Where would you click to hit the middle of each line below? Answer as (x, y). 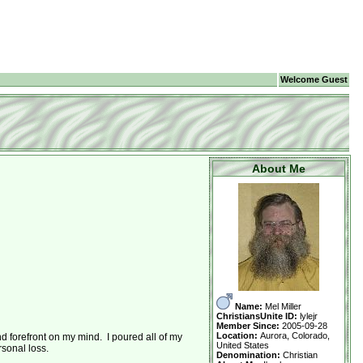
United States (242, 345)
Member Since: (249, 326)
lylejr (308, 316)
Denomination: (249, 355)
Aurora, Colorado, (295, 335)
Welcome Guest (314, 79)
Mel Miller (283, 306)
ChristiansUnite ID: (258, 316)
